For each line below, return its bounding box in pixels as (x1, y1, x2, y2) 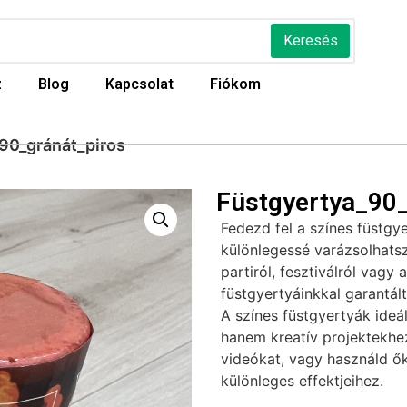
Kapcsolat (104, 75, 174, 93)
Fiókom (209, 75, 261, 93)
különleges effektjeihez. (221, 372, 383, 390)
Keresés (283, 32, 338, 49)
